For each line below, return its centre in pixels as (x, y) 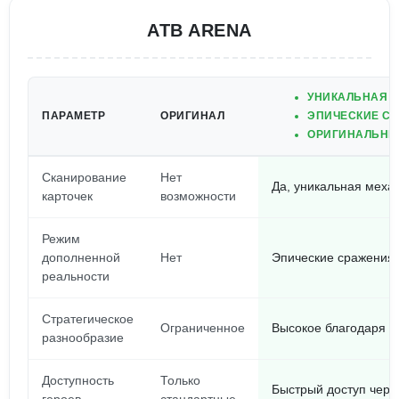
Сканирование (84, 177)
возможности (198, 196)
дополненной (81, 257)
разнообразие (83, 338)
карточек (67, 196)
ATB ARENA (199, 30)
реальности (76, 276)
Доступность (78, 380)
